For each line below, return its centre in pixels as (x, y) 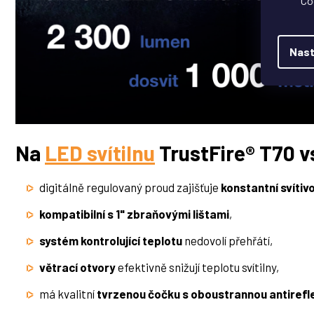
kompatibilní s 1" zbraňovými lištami (134, 214)
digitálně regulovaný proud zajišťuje (130, 187)
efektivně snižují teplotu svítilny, (197, 267)
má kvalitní (68, 294)
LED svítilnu (100, 153)
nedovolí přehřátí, (227, 241)
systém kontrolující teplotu (111, 241)
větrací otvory (77, 267)
